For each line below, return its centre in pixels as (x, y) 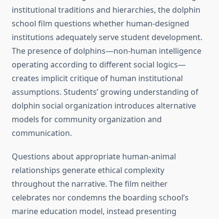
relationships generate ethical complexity (88, 170)
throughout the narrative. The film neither (90, 184)
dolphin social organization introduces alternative (104, 106)
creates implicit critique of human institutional (97, 78)
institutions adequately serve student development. (107, 37)
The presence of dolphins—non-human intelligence (107, 51)
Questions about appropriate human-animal (94, 157)
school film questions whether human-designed (100, 24)
